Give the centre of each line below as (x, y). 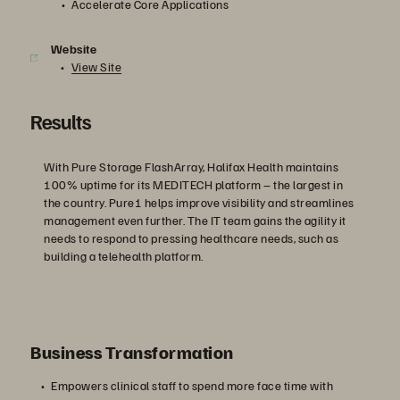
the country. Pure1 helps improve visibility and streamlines (199, 202)
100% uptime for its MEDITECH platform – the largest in (193, 184)
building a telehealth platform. (124, 256)
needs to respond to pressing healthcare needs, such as (191, 238)
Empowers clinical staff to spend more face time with (192, 385)
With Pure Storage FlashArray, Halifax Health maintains (191, 167)
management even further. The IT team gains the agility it (195, 220)
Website (74, 49)
